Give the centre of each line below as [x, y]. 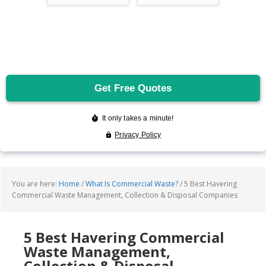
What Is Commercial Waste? [132, 184]
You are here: [35, 184]
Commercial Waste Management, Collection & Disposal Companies [125, 195]
